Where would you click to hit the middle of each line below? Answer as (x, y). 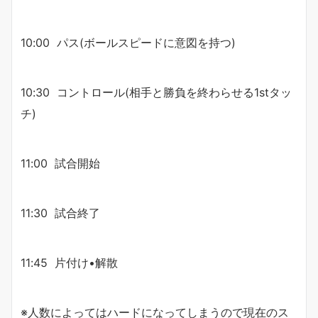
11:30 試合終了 (60, 213)
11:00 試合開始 (60, 164)
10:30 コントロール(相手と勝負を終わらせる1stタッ (156, 93)
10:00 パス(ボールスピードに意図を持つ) (128, 43)
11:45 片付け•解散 (69, 263)
